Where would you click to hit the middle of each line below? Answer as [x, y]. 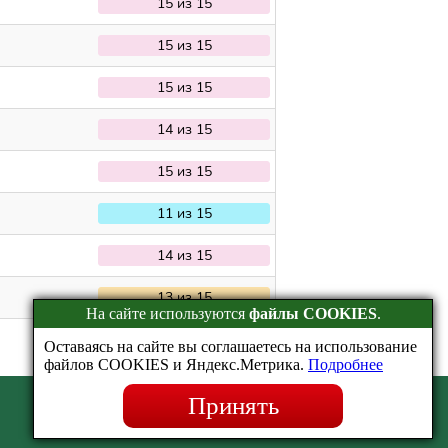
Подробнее [345, 364]
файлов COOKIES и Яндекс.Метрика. [176, 364]
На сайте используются [167, 313]
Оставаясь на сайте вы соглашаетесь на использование [230, 346]
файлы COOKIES [312, 313]
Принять [233, 405]
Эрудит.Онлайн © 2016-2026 [178, 414]
